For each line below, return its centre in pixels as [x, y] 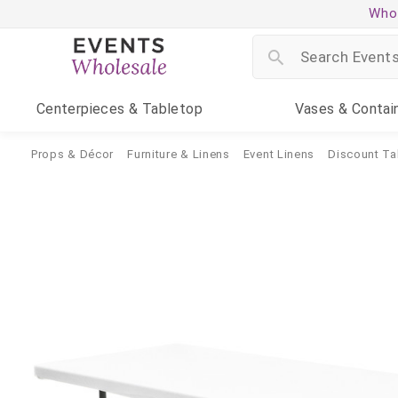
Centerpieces [80, 109]
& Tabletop [163, 109]
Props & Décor [73, 154]
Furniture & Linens [179, 154]
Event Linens [279, 154]
